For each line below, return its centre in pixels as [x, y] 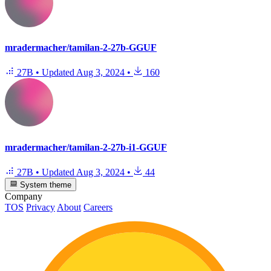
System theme [45, 185]
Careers [98, 207]
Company [24, 197]
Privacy [41, 207]
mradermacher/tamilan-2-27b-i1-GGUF [86, 147]
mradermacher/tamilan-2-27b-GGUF [81, 48]
